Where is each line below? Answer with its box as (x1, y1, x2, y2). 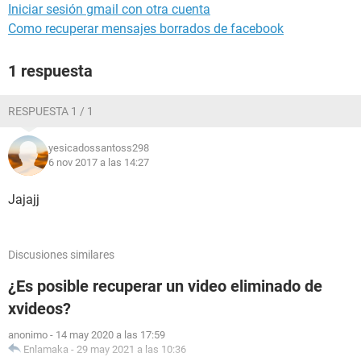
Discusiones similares (8, 248, 114, 261)
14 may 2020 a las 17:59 (56, 329, 165, 341)
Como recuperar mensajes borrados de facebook (8, 21, 284, 36)
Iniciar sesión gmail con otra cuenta (8, 2, 210, 17)
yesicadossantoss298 (48, 142, 149, 154)
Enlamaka (23, 343, 68, 355)
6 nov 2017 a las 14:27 (48, 156, 149, 168)
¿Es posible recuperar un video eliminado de (8, 276, 322, 296)
